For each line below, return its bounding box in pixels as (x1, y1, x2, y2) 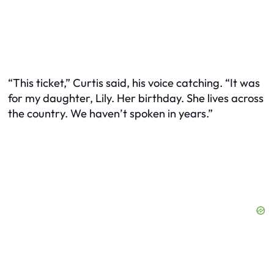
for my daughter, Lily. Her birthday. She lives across (8, 91, 264, 106)
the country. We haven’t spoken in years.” (8, 106, 213, 121)
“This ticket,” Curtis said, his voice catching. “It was (8, 76, 260, 91)
